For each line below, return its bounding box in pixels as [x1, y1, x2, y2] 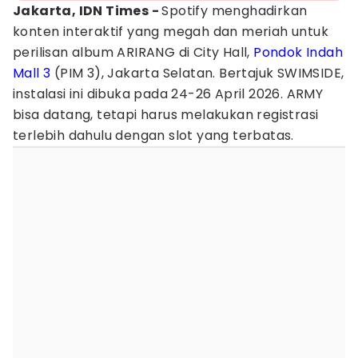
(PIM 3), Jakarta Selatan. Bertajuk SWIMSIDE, [50, 64, 344, 82]
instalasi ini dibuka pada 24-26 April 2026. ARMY [13, 85, 324, 103]
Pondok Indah [253, 43, 344, 62]
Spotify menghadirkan [161, 2, 308, 20]
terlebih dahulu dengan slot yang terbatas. [13, 126, 294, 145]
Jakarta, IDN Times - [13, 2, 162, 20]
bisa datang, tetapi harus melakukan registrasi [13, 105, 319, 124]
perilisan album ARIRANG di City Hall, [13, 43, 254, 62]
